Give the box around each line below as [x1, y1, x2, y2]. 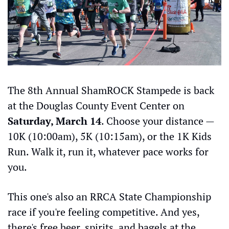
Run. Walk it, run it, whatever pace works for [8, 145, 209, 159]
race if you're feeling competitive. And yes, [8, 205, 199, 219]
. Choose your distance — [101, 114, 214, 128]
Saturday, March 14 [8, 114, 101, 128]
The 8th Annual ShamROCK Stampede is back [8, 83, 214, 98]
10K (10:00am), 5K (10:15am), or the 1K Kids [8, 129, 212, 144]
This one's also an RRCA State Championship [8, 190, 211, 204]
